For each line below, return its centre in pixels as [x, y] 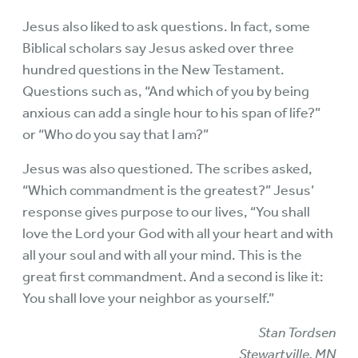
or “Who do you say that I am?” [115, 134]
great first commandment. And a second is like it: [173, 276]
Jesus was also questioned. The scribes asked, [167, 169]
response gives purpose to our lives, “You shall [166, 212]
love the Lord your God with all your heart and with [178, 233]
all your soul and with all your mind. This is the [162, 255]
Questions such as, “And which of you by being [166, 91]
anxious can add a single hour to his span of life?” [171, 113]
